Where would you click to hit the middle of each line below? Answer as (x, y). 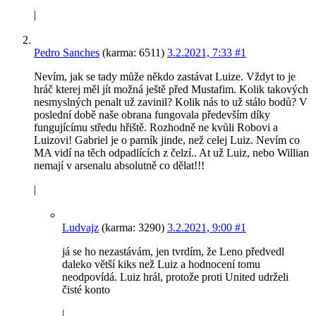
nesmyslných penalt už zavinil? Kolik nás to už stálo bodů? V (171, 102)
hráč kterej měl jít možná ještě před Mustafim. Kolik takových (171, 90)
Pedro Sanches (67, 53)
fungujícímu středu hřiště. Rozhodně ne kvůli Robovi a (156, 128)
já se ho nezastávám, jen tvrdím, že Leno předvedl (173, 252)
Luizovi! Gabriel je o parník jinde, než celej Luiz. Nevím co (167, 140)
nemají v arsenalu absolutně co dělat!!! (119, 166)
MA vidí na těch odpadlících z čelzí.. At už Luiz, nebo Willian (171, 153)
